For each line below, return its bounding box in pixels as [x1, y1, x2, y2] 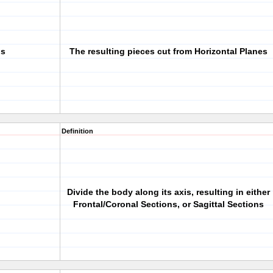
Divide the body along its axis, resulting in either [66, 187, 270, 197]
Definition [62, 127, 93, 135]
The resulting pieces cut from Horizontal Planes [69, 46, 268, 56]
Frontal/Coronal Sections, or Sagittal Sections [73, 199, 264, 209]
